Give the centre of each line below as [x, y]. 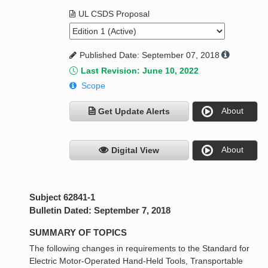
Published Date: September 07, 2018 [149, 55]
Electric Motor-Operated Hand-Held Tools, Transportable [136, 261]
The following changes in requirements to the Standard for [140, 249]
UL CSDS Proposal [114, 14]
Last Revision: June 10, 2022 [139, 71]
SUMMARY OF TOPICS [78, 233]
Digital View [135, 150]
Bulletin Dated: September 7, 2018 [100, 211]
